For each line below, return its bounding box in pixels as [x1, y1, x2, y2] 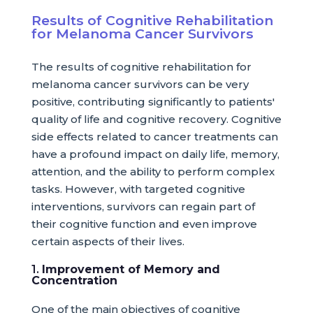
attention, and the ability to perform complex [31, 165, 275, 178]
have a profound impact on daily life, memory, [31, 147, 279, 161]
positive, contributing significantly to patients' [31, 95, 275, 108]
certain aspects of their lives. [31, 235, 184, 248]
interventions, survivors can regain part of [31, 200, 255, 213]
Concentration [31, 274, 117, 287]
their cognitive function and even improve [31, 217, 257, 231]
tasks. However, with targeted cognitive [31, 182, 245, 196]
